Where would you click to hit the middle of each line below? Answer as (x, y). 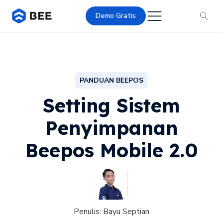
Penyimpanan (111, 128)
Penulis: (88, 211)
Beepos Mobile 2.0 (111, 150)
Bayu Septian (126, 211)
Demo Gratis (116, 15)
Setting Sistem (111, 105)
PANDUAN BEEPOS (111, 80)
